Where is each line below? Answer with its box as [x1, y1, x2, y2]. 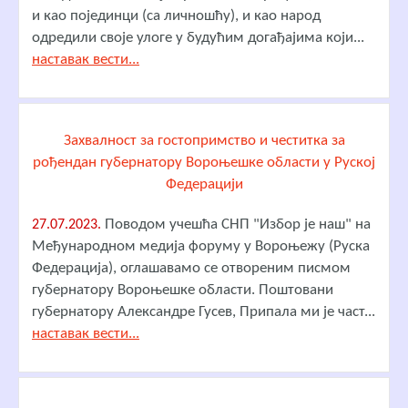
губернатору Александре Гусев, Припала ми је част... [32, 303, 375, 320]
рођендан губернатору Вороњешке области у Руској [33, 154, 375, 170]
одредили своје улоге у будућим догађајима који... [32, 29, 364, 46]
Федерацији [165, 176, 243, 192]
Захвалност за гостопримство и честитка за [63, 132, 345, 148]
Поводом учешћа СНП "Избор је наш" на [101, 216, 371, 232]
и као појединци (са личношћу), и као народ [32, 7, 321, 24]
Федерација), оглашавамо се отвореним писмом [32, 260, 351, 276]
